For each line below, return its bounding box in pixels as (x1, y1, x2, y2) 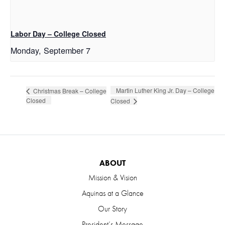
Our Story (98, 203, 127, 214)
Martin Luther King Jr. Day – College (116, 86, 215, 95)
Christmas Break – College (32, 86, 106, 95)
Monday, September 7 (11, 44, 90, 57)
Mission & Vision (88, 172, 137, 183)
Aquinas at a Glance (81, 187, 144, 198)
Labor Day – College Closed (11, 29, 106, 39)
